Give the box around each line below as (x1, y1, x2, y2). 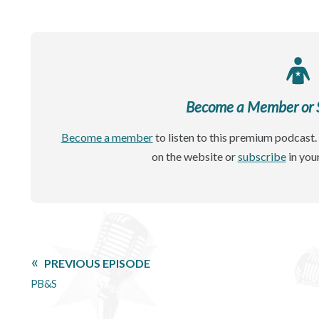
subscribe (237, 149, 286, 163)
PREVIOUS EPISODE (44, 256, 151, 270)
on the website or (151, 149, 238, 163)
